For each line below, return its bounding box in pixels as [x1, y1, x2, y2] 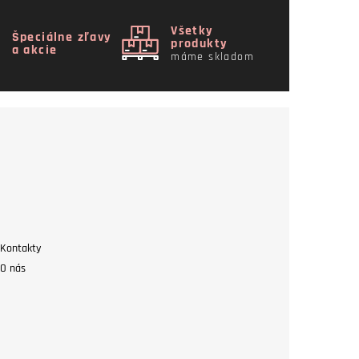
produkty [171, 34, 228, 52]
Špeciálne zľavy [11, 28, 112, 46]
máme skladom [171, 49, 254, 64]
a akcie [11, 41, 58, 58]
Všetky [171, 22, 214, 39]
